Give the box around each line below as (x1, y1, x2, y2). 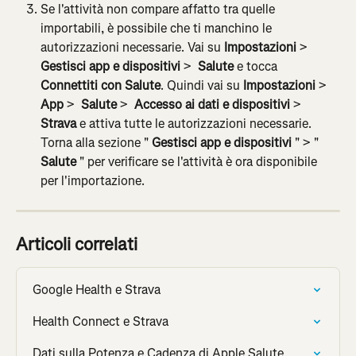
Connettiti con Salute (41, 76, 161, 94)
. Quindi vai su (161, 76, 243, 94)
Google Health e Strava (33, 281, 161, 298)
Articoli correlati (16, 232, 137, 256)
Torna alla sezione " (41, 133, 152, 151)
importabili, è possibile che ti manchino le (41, 19, 275, 37)
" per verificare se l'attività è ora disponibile (76, 153, 320, 170)
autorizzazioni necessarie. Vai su (41, 38, 224, 56)
